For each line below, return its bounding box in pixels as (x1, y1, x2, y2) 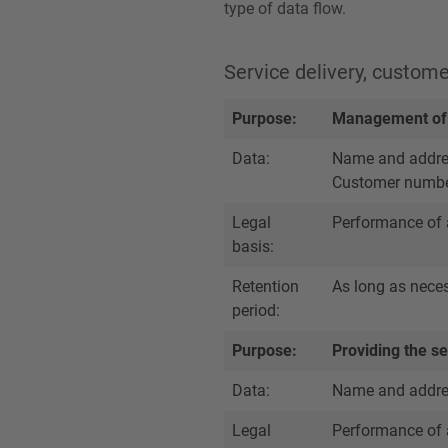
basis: (232, 237, 274, 256)
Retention (232, 277, 299, 296)
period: (232, 301, 280, 320)
